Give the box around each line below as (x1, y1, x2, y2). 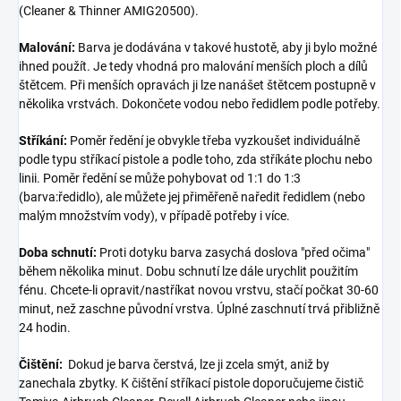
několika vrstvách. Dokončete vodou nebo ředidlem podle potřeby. (19, 96, 380, 111)
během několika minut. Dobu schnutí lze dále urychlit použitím (19, 263, 358, 278)
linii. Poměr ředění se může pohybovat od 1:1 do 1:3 (19, 170, 301, 185)
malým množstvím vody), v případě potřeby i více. (19, 208, 290, 223)
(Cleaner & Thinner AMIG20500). (19, 3, 199, 18)
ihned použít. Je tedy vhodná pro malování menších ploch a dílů (19, 58, 368, 73)
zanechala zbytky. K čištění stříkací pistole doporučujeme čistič (19, 375, 363, 390)
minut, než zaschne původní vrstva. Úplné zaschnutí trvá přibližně (19, 301, 380, 316)
